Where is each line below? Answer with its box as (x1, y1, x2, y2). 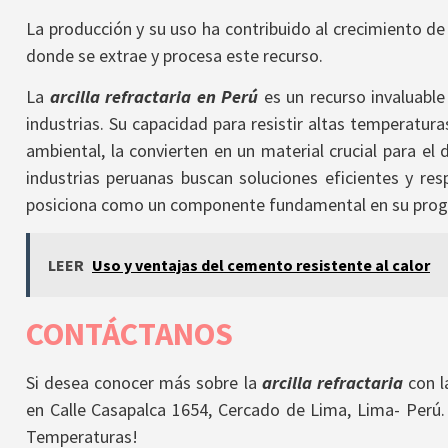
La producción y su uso (26, 17, 198, 41)
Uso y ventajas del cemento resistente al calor (92, 254, 430, 275)
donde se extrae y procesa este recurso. (26, 44, 323, 68)
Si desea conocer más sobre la (26, 370, 262, 394)
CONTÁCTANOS (26, 313, 233, 354)
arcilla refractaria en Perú (49, 85, 259, 109)
